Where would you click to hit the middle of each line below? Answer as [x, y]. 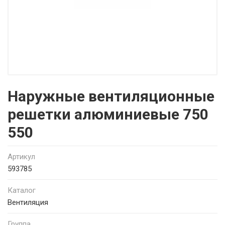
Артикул [21, 157]
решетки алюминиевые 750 [108, 114]
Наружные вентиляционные [111, 96]
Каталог [22, 190]
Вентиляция [28, 202]
